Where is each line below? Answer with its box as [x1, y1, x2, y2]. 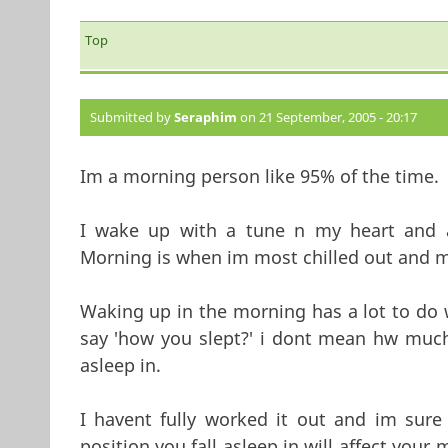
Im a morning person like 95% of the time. [79, 164, 439, 189]
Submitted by [89, 108, 174, 127]
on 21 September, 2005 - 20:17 [236, 108, 417, 127]
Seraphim [173, 108, 237, 127]
